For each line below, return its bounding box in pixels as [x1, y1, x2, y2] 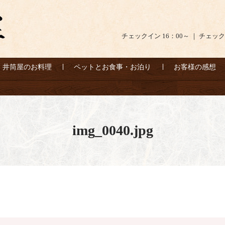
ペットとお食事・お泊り [74, 63, 152, 71]
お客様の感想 [174, 63, 216, 71]
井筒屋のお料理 [2, 63, 52, 71]
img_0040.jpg [72, 122, 153, 138]
